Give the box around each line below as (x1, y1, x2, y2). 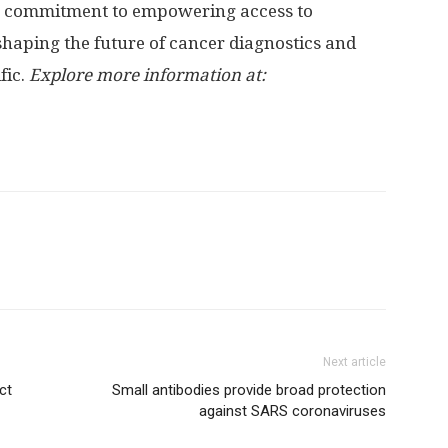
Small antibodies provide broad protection (112, 381, 386, 399)
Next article (323, 355, 386, 369)
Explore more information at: (29, 65, 266, 85)
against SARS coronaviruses (199, 402, 386, 420)
